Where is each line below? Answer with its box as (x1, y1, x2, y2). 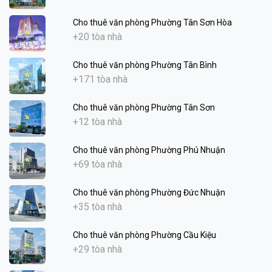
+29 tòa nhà (72, 243, 122, 255)
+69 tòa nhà (72, 158, 122, 170)
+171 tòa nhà (72, 73, 127, 85)
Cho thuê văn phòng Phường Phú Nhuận (72, 144, 225, 155)
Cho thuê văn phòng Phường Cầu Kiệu (72, 229, 216, 240)
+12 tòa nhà (72, 115, 122, 127)
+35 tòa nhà (72, 200, 122, 212)
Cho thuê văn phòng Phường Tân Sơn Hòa (72, 17, 232, 27)
